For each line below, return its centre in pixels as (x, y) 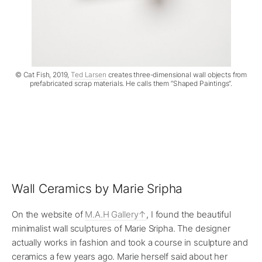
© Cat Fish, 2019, (43, 75)
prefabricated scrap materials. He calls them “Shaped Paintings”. (131, 84)
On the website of (49, 215)
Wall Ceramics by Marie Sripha (97, 189)
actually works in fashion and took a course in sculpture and (130, 243)
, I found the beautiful (189, 215)
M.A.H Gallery (112, 215)
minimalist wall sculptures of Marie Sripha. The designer (121, 229)
